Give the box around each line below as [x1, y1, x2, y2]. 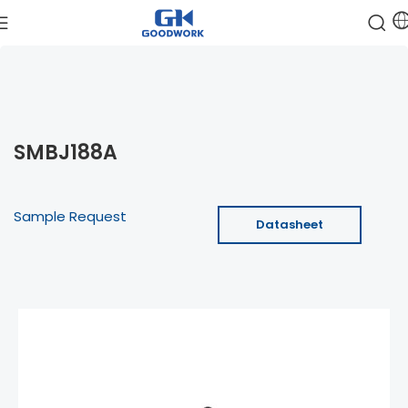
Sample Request [14, 207, 127, 226]
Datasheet [256, 216, 323, 233]
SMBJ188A [14, 138, 117, 167]
